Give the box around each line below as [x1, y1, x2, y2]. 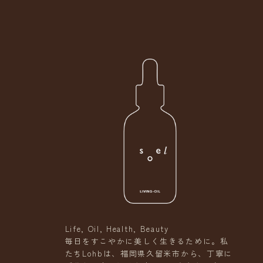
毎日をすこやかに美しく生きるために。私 [65, 235, 229, 247]
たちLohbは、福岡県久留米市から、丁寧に [65, 247, 232, 259]
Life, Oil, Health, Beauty [65, 222, 169, 234]
